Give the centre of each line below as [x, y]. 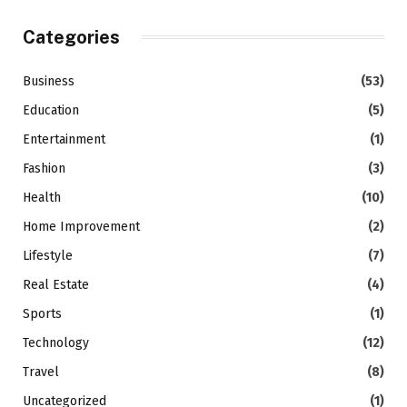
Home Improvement [81, 226]
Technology [56, 342]
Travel [41, 372]
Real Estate [56, 284]
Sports [42, 313]
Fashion [44, 168]
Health [42, 197]
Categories [71, 37]
